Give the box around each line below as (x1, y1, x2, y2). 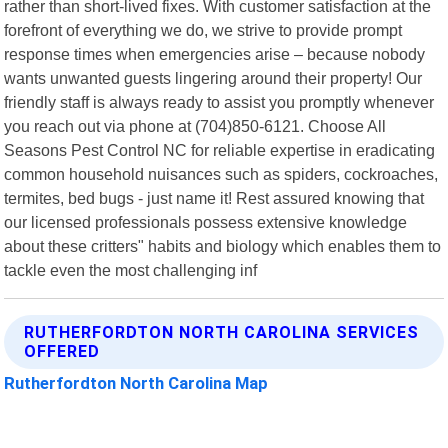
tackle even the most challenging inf (4, 260, 258, 279)
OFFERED (24, 341, 101, 361)
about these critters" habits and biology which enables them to (4, 236, 442, 255)
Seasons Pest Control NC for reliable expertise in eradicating (4, 140, 436, 159)
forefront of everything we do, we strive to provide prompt (4, 20, 403, 39)
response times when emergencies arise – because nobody (4, 44, 426, 63)
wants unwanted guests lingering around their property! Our (4, 68, 423, 87)
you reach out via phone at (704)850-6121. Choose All (4, 116, 387, 135)
